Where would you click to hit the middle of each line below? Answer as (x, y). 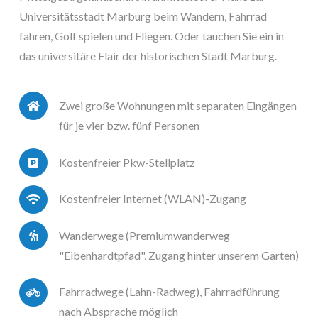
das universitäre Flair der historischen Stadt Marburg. (148, 56)
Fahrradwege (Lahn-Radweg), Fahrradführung (169, 292)
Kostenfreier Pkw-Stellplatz (127, 162)
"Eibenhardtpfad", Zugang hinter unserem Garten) (179, 255)
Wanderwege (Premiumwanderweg (144, 235)
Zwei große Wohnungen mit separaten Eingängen (178, 105)
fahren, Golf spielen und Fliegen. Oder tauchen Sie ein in (152, 36)
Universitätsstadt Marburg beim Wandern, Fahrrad (143, 16)
